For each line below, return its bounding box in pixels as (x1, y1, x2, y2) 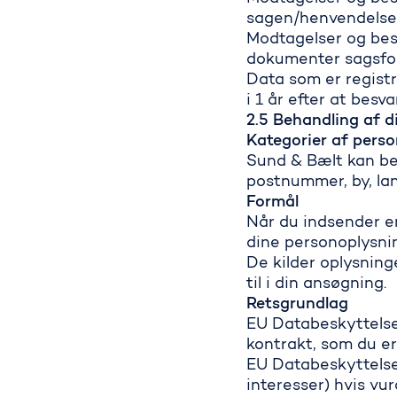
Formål (246, 195, 300, 211)
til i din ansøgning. (246, 276, 391, 292)
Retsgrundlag (246, 297, 349, 313)
